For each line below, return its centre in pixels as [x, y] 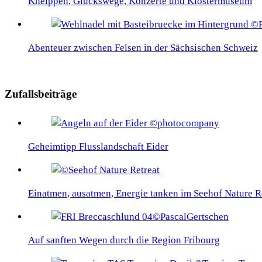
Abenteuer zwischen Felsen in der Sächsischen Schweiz [143, 48]
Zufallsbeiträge [41, 94]
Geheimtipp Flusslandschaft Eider [98, 147]
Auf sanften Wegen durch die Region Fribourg [124, 240]
